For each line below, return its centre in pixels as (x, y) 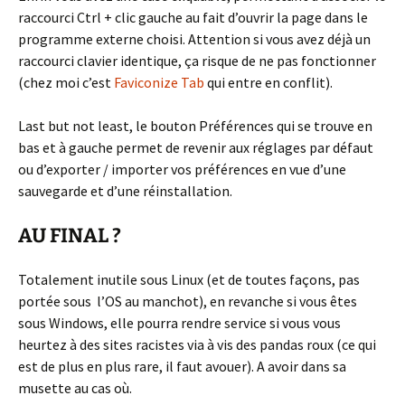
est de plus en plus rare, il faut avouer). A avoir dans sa (182, 367)
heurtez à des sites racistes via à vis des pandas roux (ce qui (197, 345)
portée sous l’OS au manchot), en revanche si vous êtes (188, 301)
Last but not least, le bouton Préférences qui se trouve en (195, 126)
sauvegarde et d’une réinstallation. (125, 191)
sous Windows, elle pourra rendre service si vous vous (179, 323)
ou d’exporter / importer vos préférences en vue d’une (182, 170)
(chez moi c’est (66, 83)
